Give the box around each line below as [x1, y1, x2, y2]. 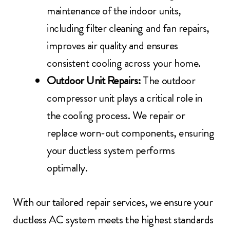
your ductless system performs [47, 142, 175, 159]
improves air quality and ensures [47, 37, 178, 54]
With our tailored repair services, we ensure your [13, 194, 213, 210]
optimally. [47, 160, 88, 176]
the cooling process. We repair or [47, 107, 185, 124]
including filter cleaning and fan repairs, [47, 20, 209, 36]
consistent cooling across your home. [47, 55, 201, 71]
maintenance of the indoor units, [47, 3, 181, 19]
